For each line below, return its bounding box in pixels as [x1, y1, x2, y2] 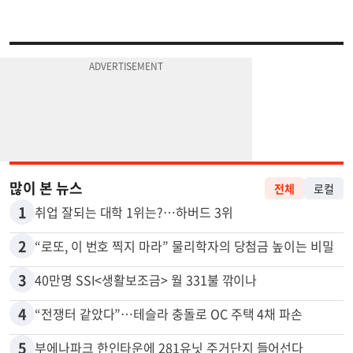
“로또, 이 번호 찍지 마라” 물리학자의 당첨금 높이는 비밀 [35, 275, 334, 295]
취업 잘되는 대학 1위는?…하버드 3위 [35, 241, 233, 261]
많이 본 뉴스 [9, 216, 83, 238]
